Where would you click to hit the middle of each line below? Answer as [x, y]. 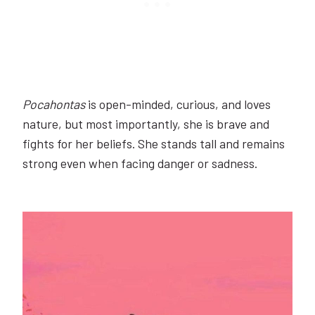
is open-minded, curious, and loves [179, 104]
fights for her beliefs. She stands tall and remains [154, 143]
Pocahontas [55, 104]
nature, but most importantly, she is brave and [146, 123]
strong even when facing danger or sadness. [140, 163]
